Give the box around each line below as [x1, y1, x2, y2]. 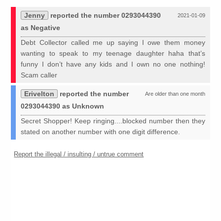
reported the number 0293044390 [48, 11, 161, 20]
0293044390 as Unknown [21, 102, 105, 110]
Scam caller [21, 71, 58, 79]
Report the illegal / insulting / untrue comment [14, 150, 144, 158]
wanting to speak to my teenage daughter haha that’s [21, 49, 205, 58]
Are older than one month [145, 91, 205, 97]
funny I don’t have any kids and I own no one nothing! [21, 60, 205, 69]
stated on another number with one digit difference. [21, 128, 181, 136]
